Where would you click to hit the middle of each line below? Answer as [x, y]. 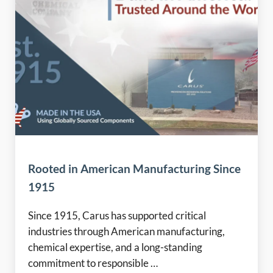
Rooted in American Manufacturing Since [135, 168]
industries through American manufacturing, [127, 231]
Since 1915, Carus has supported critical [117, 215]
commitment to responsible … [93, 263]
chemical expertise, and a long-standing [115, 247]
